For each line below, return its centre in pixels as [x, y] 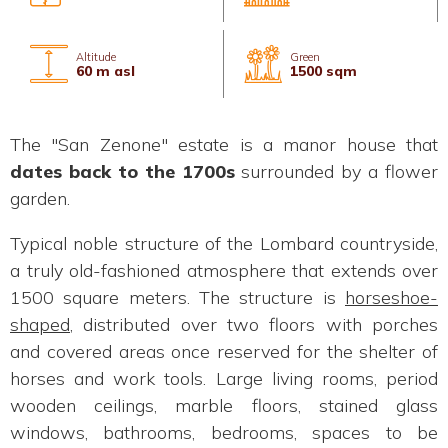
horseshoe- [391, 297]
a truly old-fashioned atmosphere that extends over [224, 270]
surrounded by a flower [336, 171]
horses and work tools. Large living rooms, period [224, 378]
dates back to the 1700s [122, 171]
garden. [40, 198]
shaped [40, 324]
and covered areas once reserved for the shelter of [224, 351]
